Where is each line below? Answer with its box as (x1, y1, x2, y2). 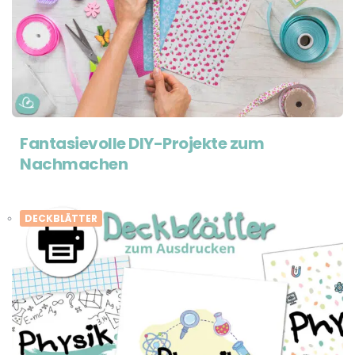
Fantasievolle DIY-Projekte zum (20, 132, 264, 155)
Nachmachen (20, 153, 128, 176)
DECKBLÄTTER (25, 212, 97, 226)
